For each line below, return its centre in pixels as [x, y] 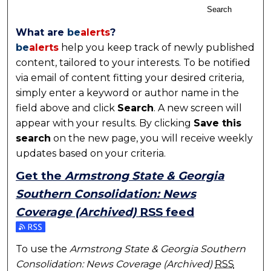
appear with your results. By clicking [105, 123]
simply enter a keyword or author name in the [128, 93]
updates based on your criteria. [91, 153]
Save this [218, 123]
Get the [41, 175]
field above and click [67, 108]
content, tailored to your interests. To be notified [133, 62]
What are [42, 32]
